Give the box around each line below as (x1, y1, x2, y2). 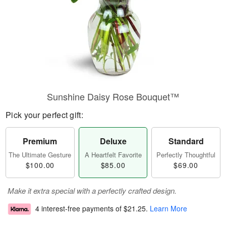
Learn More (150, 203, 187, 214)
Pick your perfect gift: (6, 109, 83, 121)
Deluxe (99, 135, 127, 147)
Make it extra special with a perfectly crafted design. (8, 185, 177, 196)
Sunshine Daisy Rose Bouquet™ (47, 90, 179, 103)
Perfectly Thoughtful (156, 150, 216, 159)
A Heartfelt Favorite (84, 150, 142, 159)
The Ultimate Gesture (9, 150, 72, 159)
